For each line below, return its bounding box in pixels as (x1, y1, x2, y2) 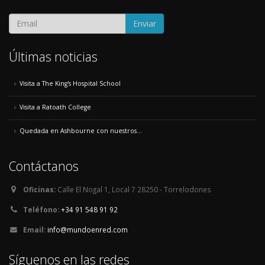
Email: (23, 224, 46, 234)
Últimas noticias (9, 47, 98, 65)
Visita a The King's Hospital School (20, 79, 121, 88)
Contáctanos (9, 157, 79, 174)
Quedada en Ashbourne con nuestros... (20, 126, 142, 135)
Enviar (133, 17, 156, 29)
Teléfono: (23, 204, 59, 214)
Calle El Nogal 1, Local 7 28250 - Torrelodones (56, 184, 211, 194)
